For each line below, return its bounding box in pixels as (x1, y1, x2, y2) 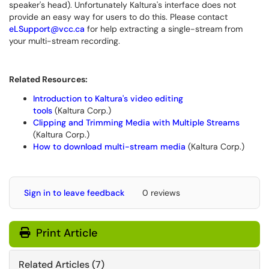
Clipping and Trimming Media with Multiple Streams (33, 117, 240, 128)
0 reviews (142, 187, 180, 198)
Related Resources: (9, 74, 88, 85)
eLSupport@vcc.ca (9, 23, 85, 34)
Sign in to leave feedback (24, 187, 124, 198)
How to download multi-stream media (33, 141, 186, 152)
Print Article (33, 226, 97, 240)
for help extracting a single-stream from (85, 23, 243, 34)
